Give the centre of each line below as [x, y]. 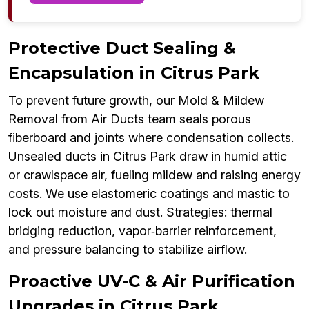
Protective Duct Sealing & [122, 48]
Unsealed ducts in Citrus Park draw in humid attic [148, 157]
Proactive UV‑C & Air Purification [152, 281]
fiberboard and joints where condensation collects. [151, 138]
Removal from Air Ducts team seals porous [130, 119]
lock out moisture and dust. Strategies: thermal [140, 212]
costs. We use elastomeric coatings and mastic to [149, 194]
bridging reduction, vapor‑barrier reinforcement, [142, 231]
